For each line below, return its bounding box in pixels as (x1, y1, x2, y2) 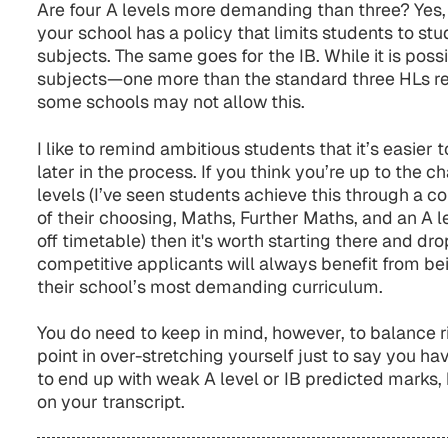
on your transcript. (36, 390, 185, 414)
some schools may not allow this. (36, 90, 305, 114)
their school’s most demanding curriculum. (36, 274, 383, 298)
